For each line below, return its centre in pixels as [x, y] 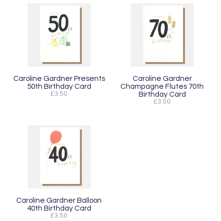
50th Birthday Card [59, 86]
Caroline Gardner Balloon [59, 200]
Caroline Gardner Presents [59, 78]
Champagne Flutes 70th [162, 86]
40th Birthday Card [59, 208]
